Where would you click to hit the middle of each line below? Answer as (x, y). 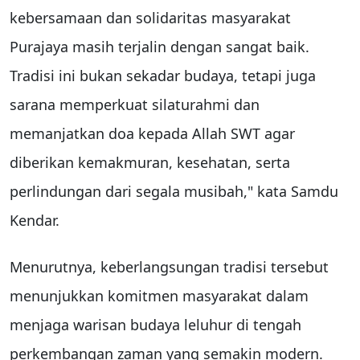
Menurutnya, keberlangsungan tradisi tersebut (169, 267)
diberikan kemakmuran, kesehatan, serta (150, 163)
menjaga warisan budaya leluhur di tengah (155, 325)
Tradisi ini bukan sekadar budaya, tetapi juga (163, 76)
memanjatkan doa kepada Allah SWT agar (152, 134)
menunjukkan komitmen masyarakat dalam (159, 296)
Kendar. (35, 221)
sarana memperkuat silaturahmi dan (135, 105)
